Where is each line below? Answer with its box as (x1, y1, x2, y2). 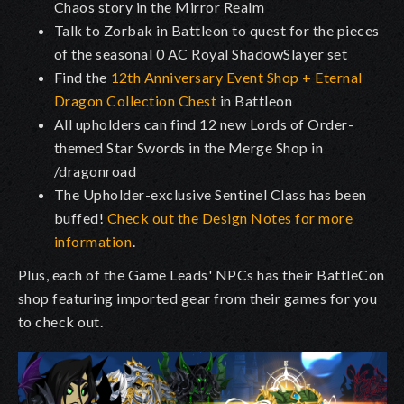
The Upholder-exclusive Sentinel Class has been (54, 185, 367, 203)
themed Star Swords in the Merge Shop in (54, 138, 324, 156)
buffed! (54, 208, 105, 226)
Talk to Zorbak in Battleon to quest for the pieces (54, 21, 380, 39)
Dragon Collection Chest (54, 91, 217, 109)
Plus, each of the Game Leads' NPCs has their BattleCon (18, 265, 385, 283)
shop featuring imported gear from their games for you (18, 289, 378, 307)
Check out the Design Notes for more (107, 208, 353, 226)
